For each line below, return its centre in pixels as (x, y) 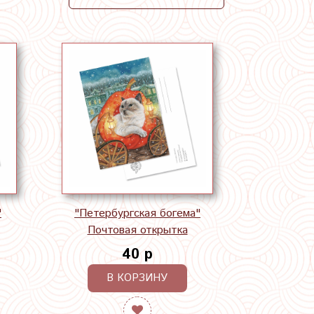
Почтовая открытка (137, 230)
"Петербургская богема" (137, 213)
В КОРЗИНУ (137, 278)
